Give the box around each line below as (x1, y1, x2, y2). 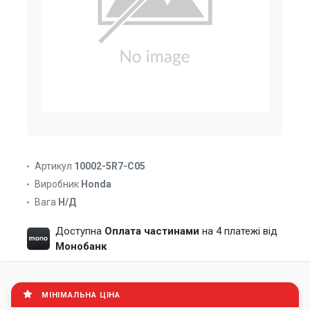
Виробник (35, 179, 79, 190)
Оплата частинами (104, 225, 199, 237)
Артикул (35, 161, 72, 172)
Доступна (55, 225, 104, 237)
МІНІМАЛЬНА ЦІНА (42, 290, 120, 300)
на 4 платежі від (199, 225, 277, 237)
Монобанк (55, 240, 107, 253)
